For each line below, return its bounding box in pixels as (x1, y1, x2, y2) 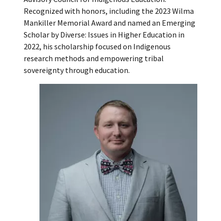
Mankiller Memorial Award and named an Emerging (24, 17, 195, 28)
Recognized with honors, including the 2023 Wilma (24, 5, 194, 16)
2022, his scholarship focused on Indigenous (24, 41, 171, 51)
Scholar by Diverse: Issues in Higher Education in (24, 29, 184, 39)
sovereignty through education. (24, 65, 130, 75)
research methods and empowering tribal (24, 53, 164, 63)
